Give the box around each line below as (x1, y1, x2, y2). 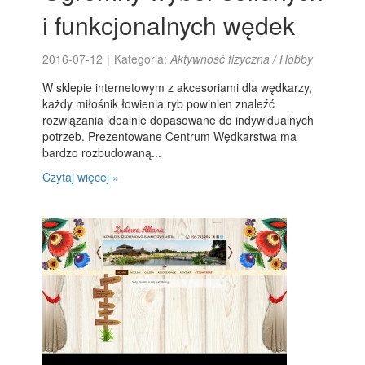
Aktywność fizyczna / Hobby (170, 51, 314, 67)
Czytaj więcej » (42, 169, 120, 185)
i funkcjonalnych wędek (42, 7, 296, 42)
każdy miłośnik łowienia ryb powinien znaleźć (42, 95, 275, 112)
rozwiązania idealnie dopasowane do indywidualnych (42, 112, 314, 128)
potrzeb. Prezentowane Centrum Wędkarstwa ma (42, 128, 297, 144)
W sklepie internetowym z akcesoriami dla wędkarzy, (42, 79, 313, 95)
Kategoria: (114, 51, 171, 67)
